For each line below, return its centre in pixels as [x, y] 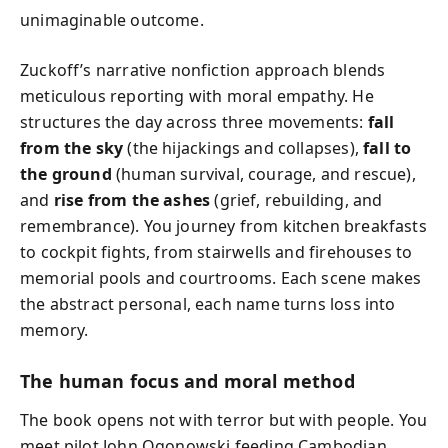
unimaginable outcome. [112, 20]
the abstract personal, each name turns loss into [208, 304]
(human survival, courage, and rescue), [263, 174]
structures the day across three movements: [194, 122]
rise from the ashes [132, 200]
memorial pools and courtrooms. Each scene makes [221, 278]
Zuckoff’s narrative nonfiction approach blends [203, 70]
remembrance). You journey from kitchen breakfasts [223, 226]
